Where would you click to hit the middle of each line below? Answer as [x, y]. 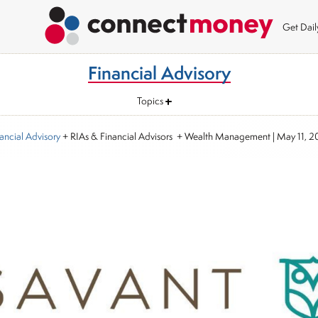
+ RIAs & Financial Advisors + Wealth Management [165, 136]
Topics [150, 100]
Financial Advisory [159, 73]
